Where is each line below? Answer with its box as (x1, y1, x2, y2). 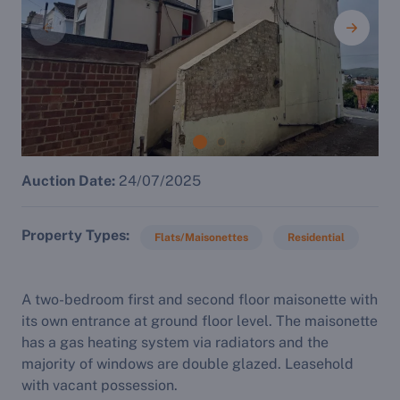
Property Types (21, 227, 126, 244)
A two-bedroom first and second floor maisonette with (21, 291, 378, 308)
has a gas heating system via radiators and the (21, 334, 329, 351)
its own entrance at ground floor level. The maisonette (21, 312, 378, 329)
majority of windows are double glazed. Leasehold (21, 355, 354, 372)
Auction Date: (21, 172, 115, 189)
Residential (287, 231, 345, 244)
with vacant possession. (21, 377, 178, 394)
